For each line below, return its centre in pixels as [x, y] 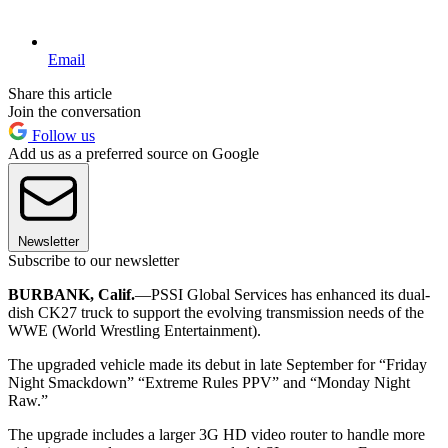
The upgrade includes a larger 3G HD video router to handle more [216, 434]
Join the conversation [74, 111]
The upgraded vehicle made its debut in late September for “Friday [217, 364]
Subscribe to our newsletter [93, 260]
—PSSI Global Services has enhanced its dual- [282, 294]
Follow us [61, 135]
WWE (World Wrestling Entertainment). [134, 330]
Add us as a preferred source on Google [133, 153]
